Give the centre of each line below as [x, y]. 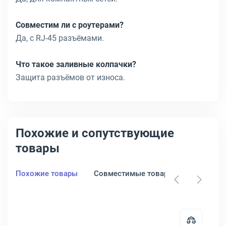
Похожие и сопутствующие [95, 133]
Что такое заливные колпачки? [76, 64]
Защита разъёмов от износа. [70, 77]
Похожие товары [47, 173]
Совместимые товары [134, 173]
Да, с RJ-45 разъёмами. [60, 38]
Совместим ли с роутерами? [70, 25]
